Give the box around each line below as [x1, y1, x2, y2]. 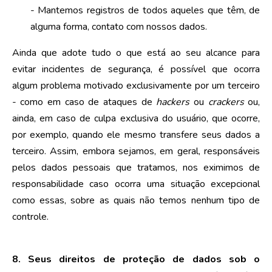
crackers [208, 95, 244, 109]
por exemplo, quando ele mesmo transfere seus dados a [12, 127, 260, 141]
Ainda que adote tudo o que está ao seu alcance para [12, 46, 260, 59]
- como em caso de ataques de [12, 95, 157, 109]
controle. [12, 209, 49, 223]
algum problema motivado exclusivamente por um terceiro [12, 78, 260, 92]
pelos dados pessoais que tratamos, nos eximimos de [12, 160, 260, 174]
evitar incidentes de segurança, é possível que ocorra [12, 62, 260, 76]
